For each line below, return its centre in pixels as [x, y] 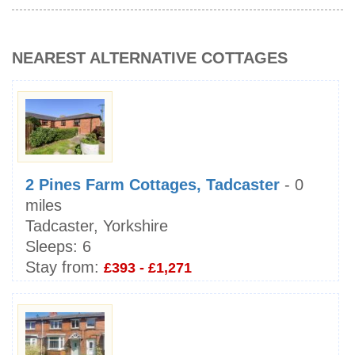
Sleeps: [52, 247]
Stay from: [62, 267]
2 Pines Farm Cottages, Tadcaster [153, 185]
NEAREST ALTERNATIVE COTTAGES [150, 58]
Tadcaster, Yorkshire [97, 226]
